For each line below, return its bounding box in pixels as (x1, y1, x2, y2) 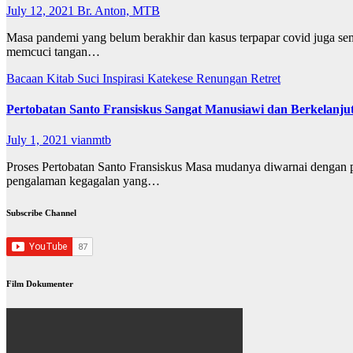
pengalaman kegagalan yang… (6, 174, 160, 188)
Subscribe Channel (6, 208, 76, 218)
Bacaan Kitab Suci (6, 71, 102, 85)
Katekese (147, 71, 196, 85)
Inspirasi (102, 71, 147, 85)
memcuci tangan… (6, 44, 100, 58)
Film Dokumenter (6, 279, 73, 289)
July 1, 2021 (6, 133, 71, 147)
